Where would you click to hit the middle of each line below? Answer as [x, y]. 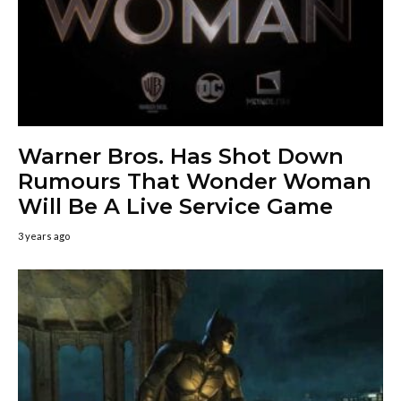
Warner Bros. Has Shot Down [181, 156]
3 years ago [44, 235]
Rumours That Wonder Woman [195, 181]
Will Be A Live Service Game [175, 206]
